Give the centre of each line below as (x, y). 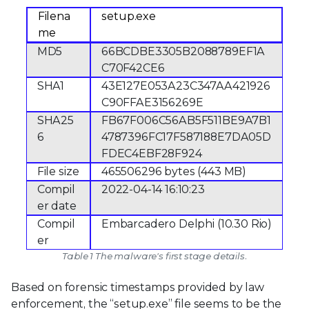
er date (57, 206)
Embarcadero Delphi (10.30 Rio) (187, 224)
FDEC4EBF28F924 (151, 154)
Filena (54, 17)
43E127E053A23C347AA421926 (186, 86)
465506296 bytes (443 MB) (174, 172)
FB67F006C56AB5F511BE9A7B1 (186, 121)
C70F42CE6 (133, 68)
